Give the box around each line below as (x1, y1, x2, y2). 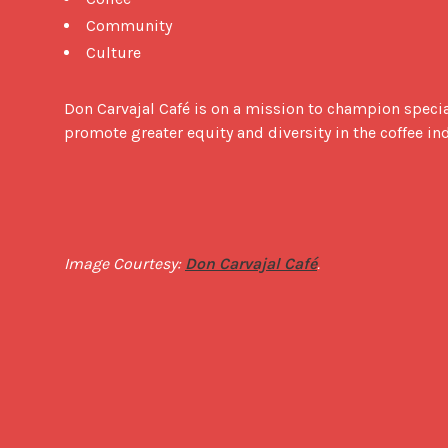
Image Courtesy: (64, 253, 185, 273)
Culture (86, 42, 141, 62)
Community (86, 15, 172, 35)
